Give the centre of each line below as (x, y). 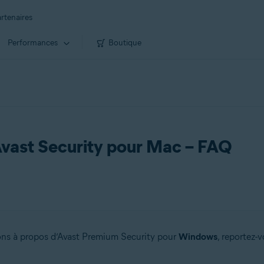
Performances (33, 42)
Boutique (125, 42)
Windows (198, 237)
